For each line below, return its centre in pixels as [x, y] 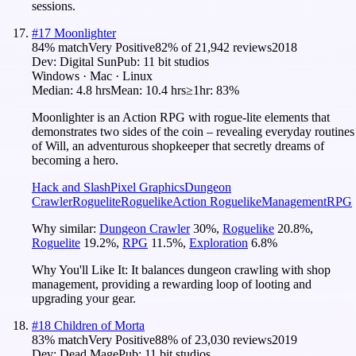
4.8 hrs [93, 90]
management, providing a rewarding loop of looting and [172, 284]
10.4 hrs [166, 90]
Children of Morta [99, 325]
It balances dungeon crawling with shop [231, 269]
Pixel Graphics [147, 187]
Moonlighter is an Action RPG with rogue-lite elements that [181, 117]
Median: [54, 90]
